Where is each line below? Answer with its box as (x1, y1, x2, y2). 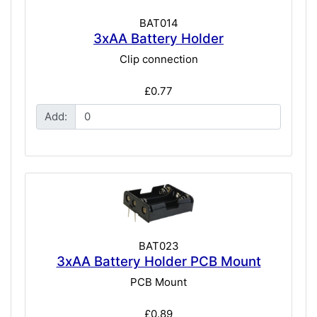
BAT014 (139, 16, 178, 30)
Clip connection (119, 52, 198, 67)
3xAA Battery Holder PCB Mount (56, 253, 261, 270)
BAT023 (138, 238, 179, 253)
